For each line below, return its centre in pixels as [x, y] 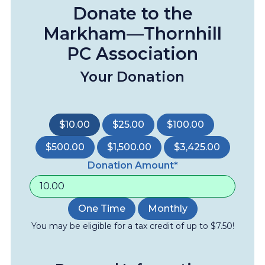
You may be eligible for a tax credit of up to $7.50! [132, 226]
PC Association [132, 54]
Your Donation [132, 77]
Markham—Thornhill [132, 33]
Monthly [167, 209]
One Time [101, 209]
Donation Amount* [132, 165]
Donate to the [132, 13]
